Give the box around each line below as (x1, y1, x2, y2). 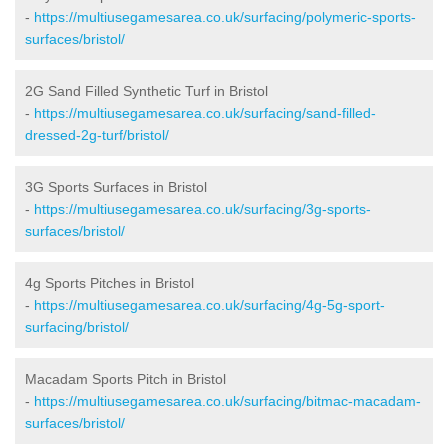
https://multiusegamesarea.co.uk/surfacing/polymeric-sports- (34, 8, 416, 25)
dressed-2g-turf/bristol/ (25, 126, 169, 143)
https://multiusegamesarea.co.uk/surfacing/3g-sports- (34, 200, 371, 217)
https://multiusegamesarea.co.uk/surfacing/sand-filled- (34, 104, 376, 121)
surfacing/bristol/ (25, 318, 129, 335)
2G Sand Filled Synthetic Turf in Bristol (25, 82, 268, 99)
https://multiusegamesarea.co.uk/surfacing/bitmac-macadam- (34, 392, 421, 409)
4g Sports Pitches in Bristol (25, 274, 194, 291)
